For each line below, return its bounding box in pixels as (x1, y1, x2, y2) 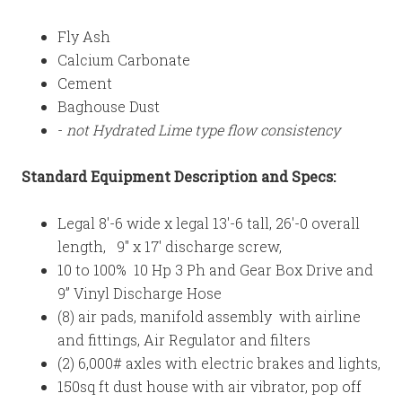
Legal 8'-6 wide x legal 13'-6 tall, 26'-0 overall (57, 214, 360, 232)
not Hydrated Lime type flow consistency (66, 120, 340, 139)
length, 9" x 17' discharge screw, (57, 237, 282, 256)
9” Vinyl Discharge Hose (57, 284, 222, 302)
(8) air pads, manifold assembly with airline (57, 307, 361, 326)
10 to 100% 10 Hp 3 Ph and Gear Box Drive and (57, 260, 373, 279)
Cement (57, 74, 112, 92)
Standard (22, 167, 87, 186)
